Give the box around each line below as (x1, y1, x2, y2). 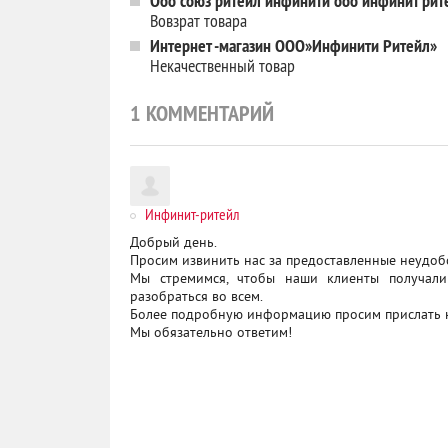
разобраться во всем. (130, 289, 263, 306)
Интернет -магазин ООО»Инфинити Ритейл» (150, 34, 437, 57)
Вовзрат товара (150, 9, 247, 32)
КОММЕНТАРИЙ (141, 99, 274, 127)
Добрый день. (130, 235, 217, 252)
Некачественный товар (150, 54, 295, 77)
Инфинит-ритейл (145, 204, 240, 224)
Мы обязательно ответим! (130, 325, 292, 342)
